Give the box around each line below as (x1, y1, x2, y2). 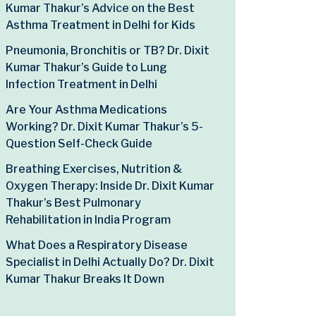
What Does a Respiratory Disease (6, 238, 188, 252)
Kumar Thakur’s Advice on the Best (6, 1, 195, 15)
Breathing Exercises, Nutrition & (6, 162, 182, 176)
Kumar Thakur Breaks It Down (6, 272, 164, 286)
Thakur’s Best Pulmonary (6, 196, 141, 209)
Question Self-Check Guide (6, 137, 152, 150)
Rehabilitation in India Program (6, 213, 171, 226)
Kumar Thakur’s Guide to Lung (6, 61, 167, 74)
